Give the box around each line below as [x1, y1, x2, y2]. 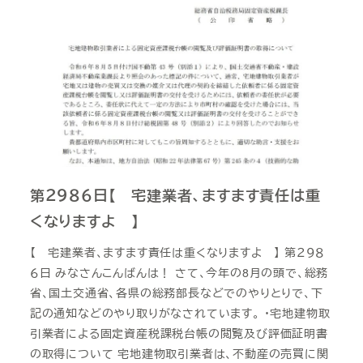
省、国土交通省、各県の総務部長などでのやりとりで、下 [29, 284, 323, 301]
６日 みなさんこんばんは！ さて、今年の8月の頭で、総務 [29, 263, 329, 280]
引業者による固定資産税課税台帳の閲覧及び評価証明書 [29, 324, 328, 341]
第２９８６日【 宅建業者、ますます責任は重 [29, 185, 321, 207]
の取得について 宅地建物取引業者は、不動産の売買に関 [29, 344, 329, 361]
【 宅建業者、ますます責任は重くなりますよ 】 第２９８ [29, 243, 326, 260]
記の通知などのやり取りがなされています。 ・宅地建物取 [29, 304, 331, 321]
